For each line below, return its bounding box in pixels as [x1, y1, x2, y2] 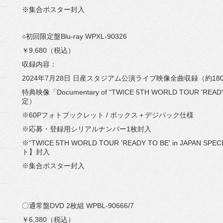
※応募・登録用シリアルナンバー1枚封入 [22, 125, 151, 133]
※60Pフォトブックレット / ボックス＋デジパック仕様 [22, 111, 194, 119]
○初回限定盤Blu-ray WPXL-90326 [22, 32, 127, 40]
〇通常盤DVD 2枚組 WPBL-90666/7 [22, 202, 134, 210]
